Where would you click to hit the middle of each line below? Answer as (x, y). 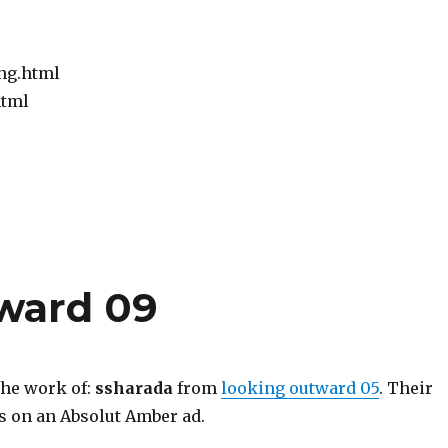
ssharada (133, 387)
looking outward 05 (299, 387)
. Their (405, 387)
